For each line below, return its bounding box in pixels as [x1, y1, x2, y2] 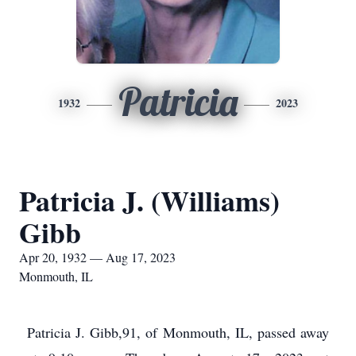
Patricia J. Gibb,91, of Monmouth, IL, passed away [27, 323, 329, 342]
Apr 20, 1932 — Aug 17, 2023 [19, 249, 176, 265]
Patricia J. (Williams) [19, 180, 280, 221]
